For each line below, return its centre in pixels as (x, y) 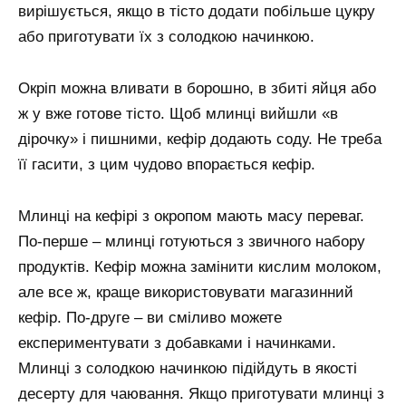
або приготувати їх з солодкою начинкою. (166, 37)
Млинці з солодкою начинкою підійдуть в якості (188, 369)
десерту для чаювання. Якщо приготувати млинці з (201, 394)
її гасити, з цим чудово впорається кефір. (167, 165)
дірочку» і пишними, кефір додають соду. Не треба (200, 140)
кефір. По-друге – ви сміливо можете (150, 318)
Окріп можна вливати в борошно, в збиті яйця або (197, 89)
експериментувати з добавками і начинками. (177, 343)
